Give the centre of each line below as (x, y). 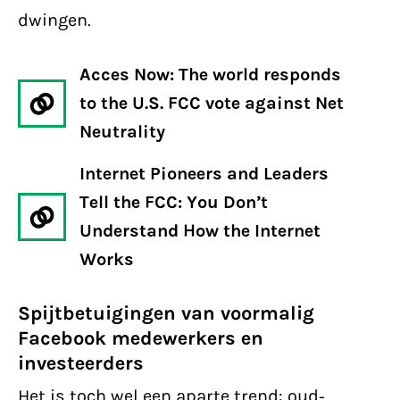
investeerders (81, 363)
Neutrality (122, 132)
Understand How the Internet (200, 231)
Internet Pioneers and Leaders (204, 174)
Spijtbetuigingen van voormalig (166, 313)
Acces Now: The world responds (210, 75)
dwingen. (54, 20)
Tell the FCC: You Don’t (174, 202)
